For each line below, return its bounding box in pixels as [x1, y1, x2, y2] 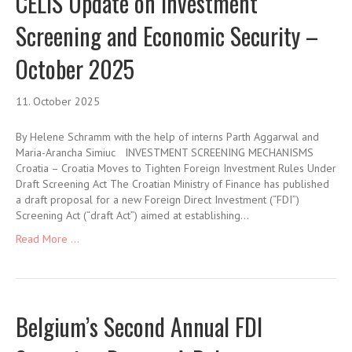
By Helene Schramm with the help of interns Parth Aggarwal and [16, 130, 319, 145]
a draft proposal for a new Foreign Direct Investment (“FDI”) [16, 192, 299, 207]
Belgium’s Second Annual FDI [16, 309, 262, 345]
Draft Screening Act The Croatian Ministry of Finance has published [16, 177, 329, 192]
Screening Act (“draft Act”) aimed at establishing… [16, 208, 249, 223]
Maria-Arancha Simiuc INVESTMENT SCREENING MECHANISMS [16, 145, 320, 160]
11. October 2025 [16, 94, 100, 109]
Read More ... [16, 232, 79, 247]
